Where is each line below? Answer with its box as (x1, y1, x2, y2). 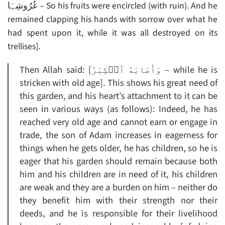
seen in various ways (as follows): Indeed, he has (20, 102, 217, 116)
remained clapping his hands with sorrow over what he (8, 13, 217, 26)
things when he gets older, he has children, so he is (20, 142, 217, 155)
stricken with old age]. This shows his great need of (20, 76, 217, 90)
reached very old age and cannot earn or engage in (20, 116, 217, 129)
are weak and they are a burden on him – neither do (20, 181, 217, 194)
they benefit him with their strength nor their (20, 194, 217, 207)
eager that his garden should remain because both (20, 155, 217, 168)
